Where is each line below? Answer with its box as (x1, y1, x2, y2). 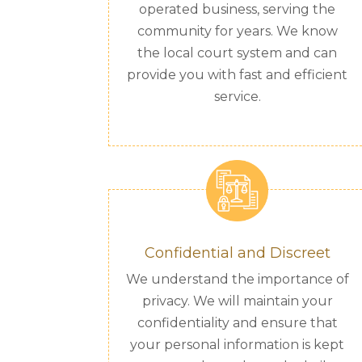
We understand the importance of (125, 271, 349, 288)
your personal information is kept (130, 337, 345, 353)
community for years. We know (137, 23, 338, 39)
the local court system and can (137, 44, 338, 61)
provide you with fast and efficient (127, 66, 348, 82)
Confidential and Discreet (144, 244, 330, 263)
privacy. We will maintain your (141, 293, 333, 309)
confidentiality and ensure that (137, 315, 338, 331)
